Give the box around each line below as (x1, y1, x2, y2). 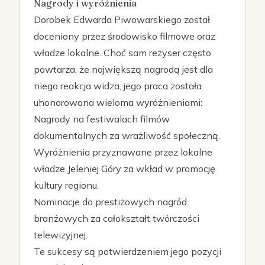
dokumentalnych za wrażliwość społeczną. (34, 130, 220, 141)
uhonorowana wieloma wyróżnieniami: (34, 96, 202, 108)
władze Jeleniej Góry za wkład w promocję (34, 163, 215, 174)
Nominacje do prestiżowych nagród (34, 196, 187, 208)
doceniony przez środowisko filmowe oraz (34, 30, 215, 42)
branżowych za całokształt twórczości (34, 212, 199, 224)
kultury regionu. (34, 179, 99, 191)
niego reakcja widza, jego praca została (34, 80, 202, 92)
